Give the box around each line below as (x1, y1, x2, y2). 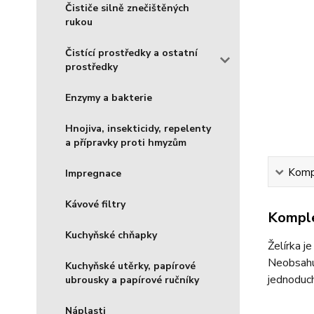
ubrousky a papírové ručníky (65, 273, 199, 287)
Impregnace (65, 167, 121, 180)
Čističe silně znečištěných (65, 1, 189, 15)
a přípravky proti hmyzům (65, 136, 186, 149)
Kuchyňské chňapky (65, 228, 157, 242)
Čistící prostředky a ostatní (65, 46, 198, 60)
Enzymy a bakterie (65, 91, 152, 104)
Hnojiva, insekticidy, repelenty (65, 122, 211, 135)
